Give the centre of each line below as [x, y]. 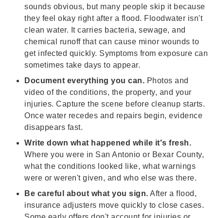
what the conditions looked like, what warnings [110, 166]
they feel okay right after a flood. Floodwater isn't [113, 18]
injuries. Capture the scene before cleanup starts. [115, 104]
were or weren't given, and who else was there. [110, 178]
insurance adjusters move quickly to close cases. [114, 205]
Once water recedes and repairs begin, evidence [113, 116]
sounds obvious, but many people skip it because [115, 7]
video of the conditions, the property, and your [108, 92]
